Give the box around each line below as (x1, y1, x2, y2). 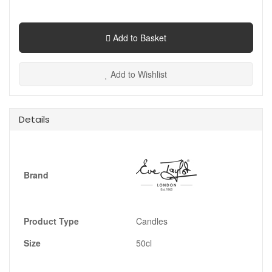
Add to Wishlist (108, 68, 167, 81)
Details (19, 113, 50, 126)
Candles (136, 215, 168, 228)
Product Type (24, 215, 79, 228)
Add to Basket (110, 32, 166, 44)
